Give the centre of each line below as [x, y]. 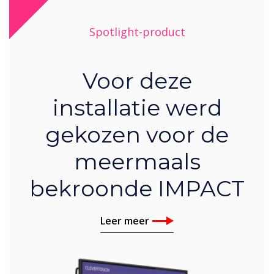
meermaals [137, 162]
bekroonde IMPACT [137, 189]
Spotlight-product [137, 32]
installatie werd [137, 108]
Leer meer [125, 221]
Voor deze [137, 81]
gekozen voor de [137, 135]
